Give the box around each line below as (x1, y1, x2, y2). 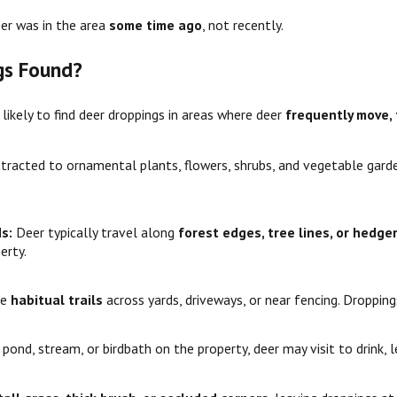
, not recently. (201, 15, 284, 34)
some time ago (108, 15, 202, 34)
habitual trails (11, 291, 104, 309)
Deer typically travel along (16, 222, 179, 241)
